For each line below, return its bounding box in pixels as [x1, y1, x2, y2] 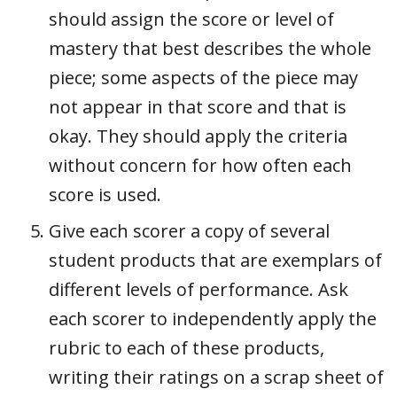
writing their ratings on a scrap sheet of [49, 364, 384, 389]
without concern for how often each [49, 152, 352, 177]
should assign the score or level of [49, 6, 334, 31]
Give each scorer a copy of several [49, 218, 330, 243]
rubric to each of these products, [49, 335, 324, 360]
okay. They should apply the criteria [49, 123, 347, 148]
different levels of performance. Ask [49, 276, 348, 301]
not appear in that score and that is [49, 94, 346, 119]
